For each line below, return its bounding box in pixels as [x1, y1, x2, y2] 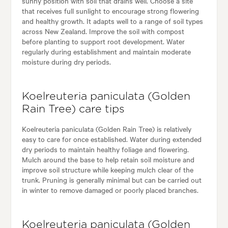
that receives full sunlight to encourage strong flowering [21, 5, 199, 16]
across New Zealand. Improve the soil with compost [21, 25, 184, 36]
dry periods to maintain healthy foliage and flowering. [21, 144, 189, 154]
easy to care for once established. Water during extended [21, 133, 202, 144]
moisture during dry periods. [21, 56, 111, 67]
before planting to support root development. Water [21, 36, 185, 46]
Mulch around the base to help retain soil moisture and [21, 154, 194, 164]
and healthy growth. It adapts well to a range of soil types [21, 15, 203, 26]
